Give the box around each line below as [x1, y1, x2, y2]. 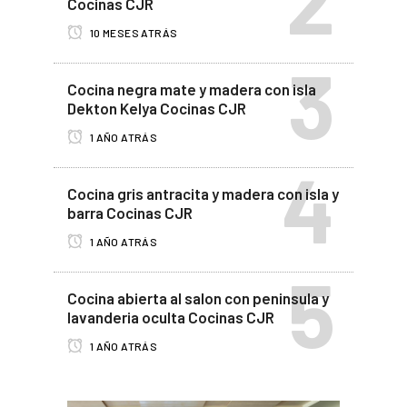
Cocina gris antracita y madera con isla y [67, 184, 339, 203]
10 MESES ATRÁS [87, 25, 178, 39]
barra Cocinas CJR [67, 203, 193, 222]
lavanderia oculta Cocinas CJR [67, 307, 274, 326]
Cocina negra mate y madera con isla [67, 79, 316, 98]
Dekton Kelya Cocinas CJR [67, 98, 246, 117]
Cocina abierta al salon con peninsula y [67, 288, 329, 307]
